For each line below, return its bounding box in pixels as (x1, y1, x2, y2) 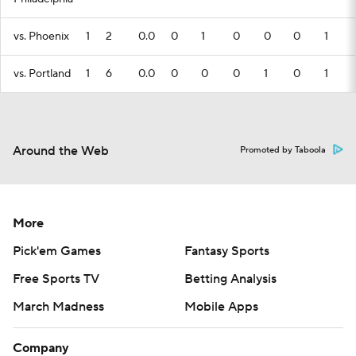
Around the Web (13, 143, 109, 159)
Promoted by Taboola (240, 145, 326, 156)
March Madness (13, 299, 104, 315)
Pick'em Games (13, 243, 101, 259)
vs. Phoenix (14, 29, 69, 44)
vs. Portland (14, 67, 71, 81)
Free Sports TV (13, 271, 99, 287)
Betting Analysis (184, 271, 277, 287)
